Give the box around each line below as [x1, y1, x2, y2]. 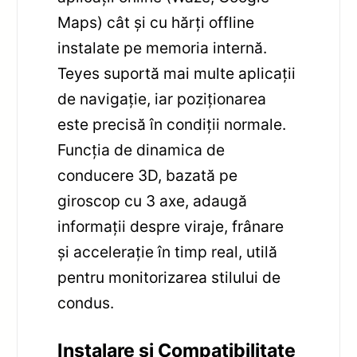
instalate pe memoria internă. [57, 38, 268, 58]
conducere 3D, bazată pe [57, 166, 238, 186]
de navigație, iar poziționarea [57, 89, 267, 109]
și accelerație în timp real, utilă [57, 242, 278, 262]
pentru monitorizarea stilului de [57, 268, 281, 288]
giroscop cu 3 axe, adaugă [57, 191, 248, 211]
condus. [57, 293, 115, 313]
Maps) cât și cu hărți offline [57, 13, 255, 33]
